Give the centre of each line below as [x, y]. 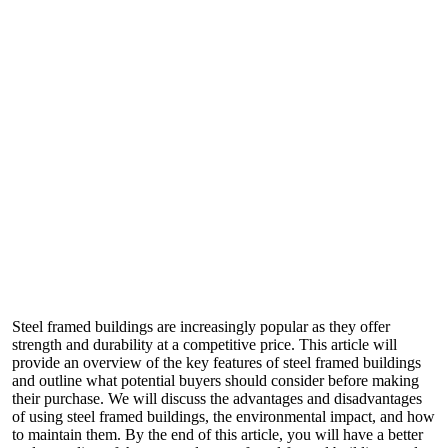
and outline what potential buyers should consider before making [215, 381]
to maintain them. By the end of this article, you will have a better [217, 435]
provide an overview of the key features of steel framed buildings [216, 363]
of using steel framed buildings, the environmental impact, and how [223, 417]
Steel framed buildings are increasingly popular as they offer [201, 327]
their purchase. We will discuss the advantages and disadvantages [217, 399]
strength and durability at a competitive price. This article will [204, 345]
